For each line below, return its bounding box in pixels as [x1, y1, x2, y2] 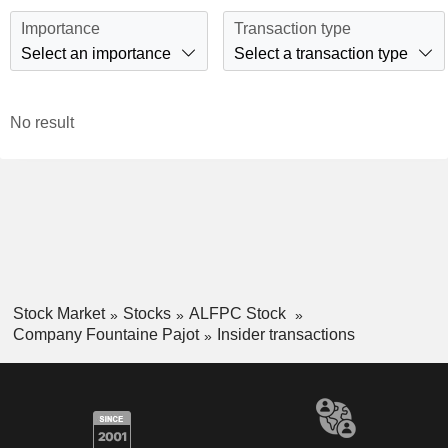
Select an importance [21, 44, 171, 62]
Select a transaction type [234, 44, 408, 62]
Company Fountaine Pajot [12, 325, 199, 343]
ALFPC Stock [188, 305, 290, 323]
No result [10, 114, 74, 132]
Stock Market [12, 305, 105, 323]
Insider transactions [216, 325, 355, 343]
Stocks [122, 305, 171, 323]
